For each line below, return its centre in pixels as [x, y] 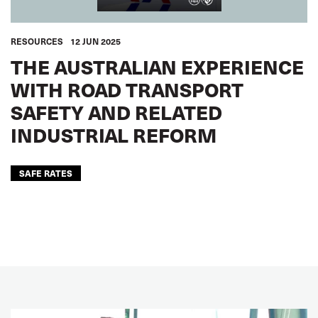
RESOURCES [37, 41]
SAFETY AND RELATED [116, 112]
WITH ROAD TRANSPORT [127, 89]
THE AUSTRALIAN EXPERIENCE [157, 66]
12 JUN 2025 [95, 41]
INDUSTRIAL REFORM [114, 135]
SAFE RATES [46, 173]
